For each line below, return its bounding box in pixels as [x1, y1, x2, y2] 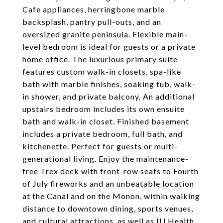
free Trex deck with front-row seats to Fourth [22, 166, 199, 176]
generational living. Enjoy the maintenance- [22, 154, 189, 163]
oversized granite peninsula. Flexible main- [22, 29, 188, 39]
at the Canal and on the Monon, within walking [22, 191, 200, 201]
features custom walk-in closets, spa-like [22, 67, 181, 76]
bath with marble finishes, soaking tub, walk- [22, 79, 196, 89]
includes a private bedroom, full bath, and [22, 129, 183, 138]
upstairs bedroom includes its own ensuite [22, 104, 185, 113]
